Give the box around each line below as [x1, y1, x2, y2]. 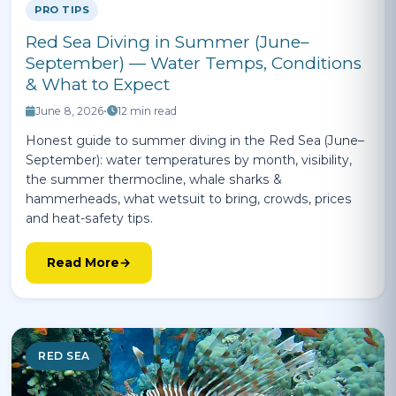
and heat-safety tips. [26, 211, 153, 225]
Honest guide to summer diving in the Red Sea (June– [26, 133, 364, 148]
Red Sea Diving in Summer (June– [26, 32, 309, 52]
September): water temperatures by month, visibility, [26, 153, 352, 167]
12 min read [118, 104, 177, 118]
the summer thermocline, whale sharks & [26, 172, 282, 187]
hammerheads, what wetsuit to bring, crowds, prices [26, 192, 352, 206]
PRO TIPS [34, 4, 89, 16]
